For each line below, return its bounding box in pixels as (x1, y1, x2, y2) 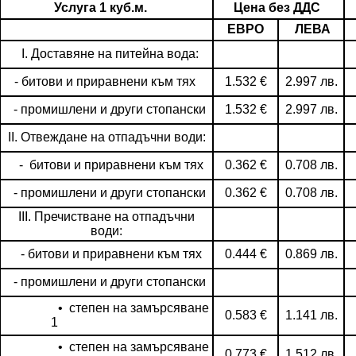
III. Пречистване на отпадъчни (18, 210, 195, 223)
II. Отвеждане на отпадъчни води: (7, 130, 206, 144)
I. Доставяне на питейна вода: (14, 47, 199, 60)
